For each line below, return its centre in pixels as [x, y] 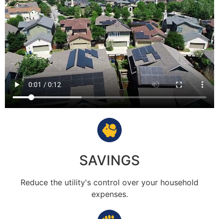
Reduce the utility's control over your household [109, 183]
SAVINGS [109, 161]
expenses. [109, 194]
